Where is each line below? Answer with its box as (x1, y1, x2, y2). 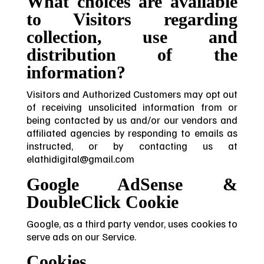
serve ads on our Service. (26, 229, 136, 243)
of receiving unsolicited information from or (26, 100, 238, 113)
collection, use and (26, 27, 238, 47)
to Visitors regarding (26, 9, 238, 29)
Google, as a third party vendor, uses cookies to (26, 216, 238, 230)
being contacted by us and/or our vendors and (26, 113, 238, 126)
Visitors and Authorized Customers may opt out (26, 87, 238, 100)
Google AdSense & (26, 174, 238, 194)
